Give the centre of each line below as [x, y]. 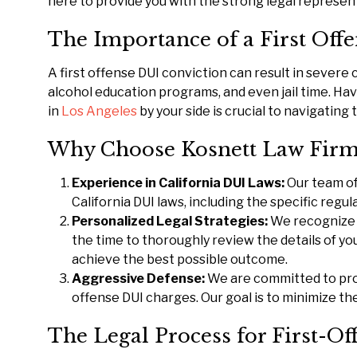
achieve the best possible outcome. [180, 259]
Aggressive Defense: [138, 279]
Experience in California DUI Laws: [179, 183]
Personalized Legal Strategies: [171, 221]
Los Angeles [99, 111]
